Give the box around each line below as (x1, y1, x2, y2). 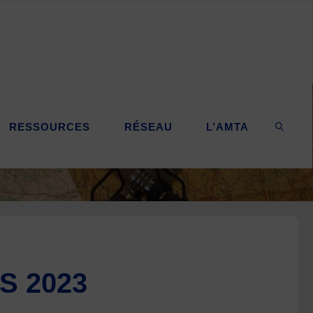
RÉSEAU (124, 121, 173, 133)
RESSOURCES (9, 121, 91, 133)
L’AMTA (206, 121, 249, 133)
